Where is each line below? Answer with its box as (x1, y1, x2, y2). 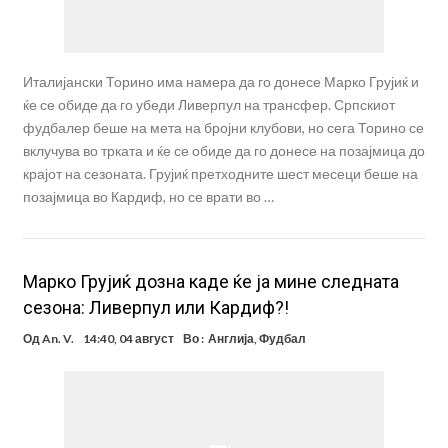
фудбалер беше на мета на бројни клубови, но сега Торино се (22, 119, 424, 137)
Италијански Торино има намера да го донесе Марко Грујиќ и (22, 73, 419, 91)
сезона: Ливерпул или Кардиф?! (22, 297, 289, 319)
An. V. (41, 331, 74, 347)
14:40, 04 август (82, 331, 174, 347)
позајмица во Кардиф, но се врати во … (22, 188, 274, 206)
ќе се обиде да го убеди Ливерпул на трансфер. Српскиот (22, 96, 395, 114)
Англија (207, 331, 254, 347)
